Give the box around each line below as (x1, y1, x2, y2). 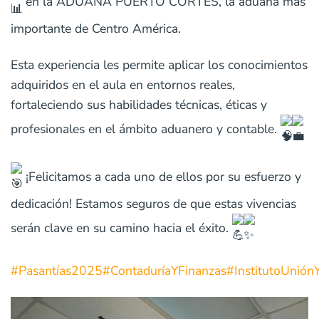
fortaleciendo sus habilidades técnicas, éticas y (11, 95, 267, 113)
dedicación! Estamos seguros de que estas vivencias (11, 194, 296, 212)
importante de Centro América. (11, 19, 181, 37)
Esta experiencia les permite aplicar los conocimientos (11, 56, 308, 73)
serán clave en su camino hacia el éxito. (11, 219, 232, 236)
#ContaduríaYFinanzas (103, 262, 226, 280)
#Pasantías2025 (11, 262, 103, 280)
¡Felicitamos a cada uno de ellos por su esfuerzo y (22, 167, 301, 185)
